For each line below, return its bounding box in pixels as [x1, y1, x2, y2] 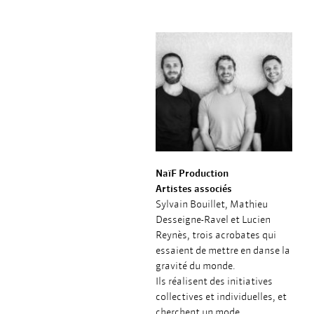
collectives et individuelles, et [156, 290, 287, 303]
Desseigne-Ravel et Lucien [156, 213, 271, 226]
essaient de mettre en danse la [156, 244, 290, 257]
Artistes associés [156, 182, 232, 195]
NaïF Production [156, 167, 228, 179]
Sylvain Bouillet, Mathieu [156, 198, 268, 210]
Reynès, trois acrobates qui [156, 228, 276, 241]
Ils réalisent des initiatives [156, 275, 273, 287]
